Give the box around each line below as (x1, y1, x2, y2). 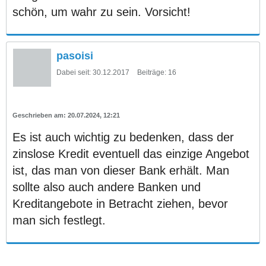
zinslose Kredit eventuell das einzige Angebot (12, 147, 249, 160)
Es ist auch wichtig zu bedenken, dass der (12, 130, 234, 144)
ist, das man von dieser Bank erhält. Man (12, 163, 229, 177)
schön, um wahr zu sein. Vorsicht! (12, 5, 191, 18)
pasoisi (56, 49, 93, 62)
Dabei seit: (56, 68, 91, 77)
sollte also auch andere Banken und (12, 180, 201, 194)
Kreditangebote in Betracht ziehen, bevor (12, 197, 228, 210)
